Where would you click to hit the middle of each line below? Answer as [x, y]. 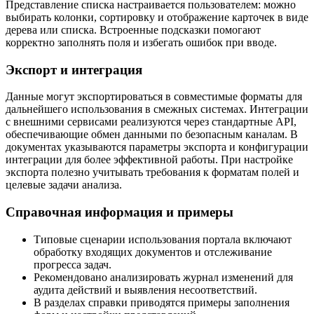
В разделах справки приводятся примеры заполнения [162, 302]
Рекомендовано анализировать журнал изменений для [163, 277]
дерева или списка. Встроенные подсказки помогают [133, 29]
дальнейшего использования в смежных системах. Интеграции [157, 109]
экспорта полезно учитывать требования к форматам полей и [152, 172]
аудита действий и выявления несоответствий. [145, 289]
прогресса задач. [73, 264]
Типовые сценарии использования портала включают [163, 239]
